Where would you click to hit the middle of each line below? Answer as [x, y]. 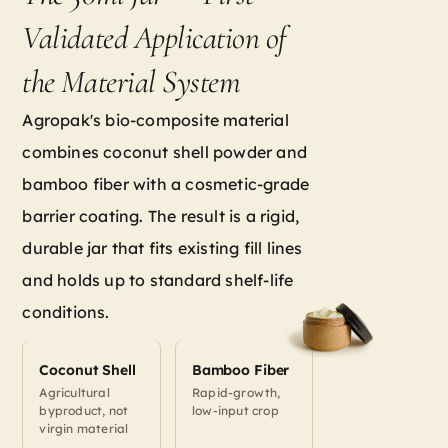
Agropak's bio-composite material [155, 119]
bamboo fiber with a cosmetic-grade [166, 183]
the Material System [131, 81]
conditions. [66, 311]
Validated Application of [154, 37]
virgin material [84, 428]
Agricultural [74, 392]
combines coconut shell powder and [164, 151]
